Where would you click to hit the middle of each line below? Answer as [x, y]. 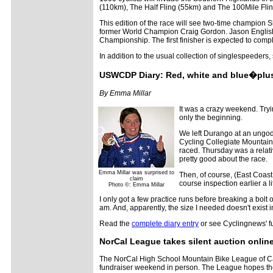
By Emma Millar [125, 93]
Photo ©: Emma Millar [136, 185]
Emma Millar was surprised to [136, 172]
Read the [115, 224]
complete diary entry [165, 224]
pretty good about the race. [223, 159]
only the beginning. [211, 118]
